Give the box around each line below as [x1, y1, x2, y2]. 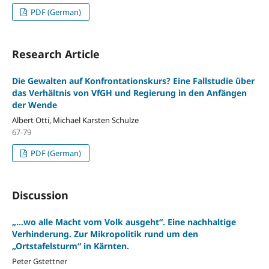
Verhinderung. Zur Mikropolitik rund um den [11, 228, 198, 240]
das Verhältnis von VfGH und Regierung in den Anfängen [11, 86, 247, 98]
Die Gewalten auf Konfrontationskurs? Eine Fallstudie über [11, 74, 255, 86]
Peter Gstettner [11, 255, 67, 267]
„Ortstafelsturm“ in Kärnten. [11, 240, 129, 252]
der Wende [11, 98, 57, 110]
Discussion [11, 187, 68, 202]
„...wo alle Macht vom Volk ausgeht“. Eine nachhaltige [11, 216, 236, 228]
